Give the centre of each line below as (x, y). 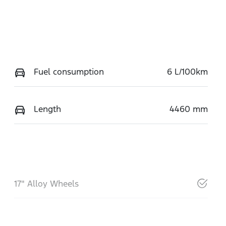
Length (47, 109)
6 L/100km (187, 71)
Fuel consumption (69, 71)
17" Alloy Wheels (46, 183)
